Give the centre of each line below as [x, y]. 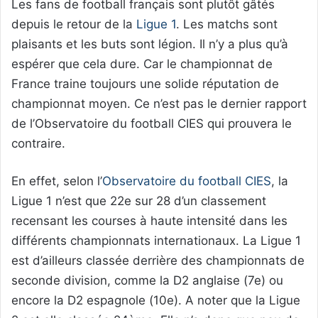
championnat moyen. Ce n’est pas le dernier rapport [159, 103]
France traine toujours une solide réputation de [145, 83]
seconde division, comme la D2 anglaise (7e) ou [147, 280]
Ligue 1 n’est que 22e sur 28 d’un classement [139, 201]
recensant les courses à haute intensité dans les [149, 220]
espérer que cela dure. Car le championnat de [142, 64]
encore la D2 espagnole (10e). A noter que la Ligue [156, 300]
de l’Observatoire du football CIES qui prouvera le [152, 123]
